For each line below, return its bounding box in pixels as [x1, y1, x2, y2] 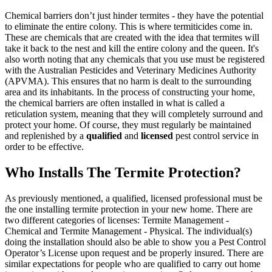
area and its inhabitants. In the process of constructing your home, [5, 87, 255, 98]
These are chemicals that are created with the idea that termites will [5, 32, 259, 43]
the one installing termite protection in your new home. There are [5, 203, 253, 214]
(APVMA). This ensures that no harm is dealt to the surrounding [5, 76, 251, 87]
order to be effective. [5, 141, 84, 152]
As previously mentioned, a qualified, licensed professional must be [5, 192, 262, 203]
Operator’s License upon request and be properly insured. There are [5, 247, 263, 258]
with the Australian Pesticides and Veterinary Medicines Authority [5, 65, 256, 76]
